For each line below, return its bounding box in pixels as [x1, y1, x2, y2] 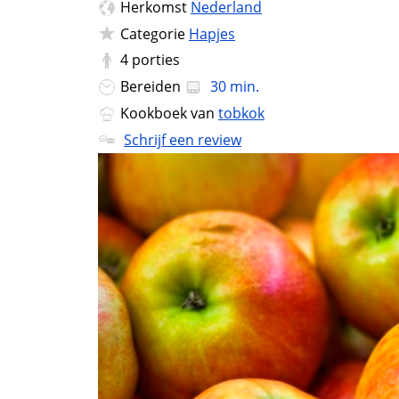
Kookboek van [120, 102, 218, 123]
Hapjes [189, 23, 235, 44]
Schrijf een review [124, 129, 241, 150]
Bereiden [120, 77, 184, 97]
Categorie [120, 23, 189, 44]
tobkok [218, 102, 265, 123]
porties [132, 50, 180, 70]
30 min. [207, 77, 259, 97]
